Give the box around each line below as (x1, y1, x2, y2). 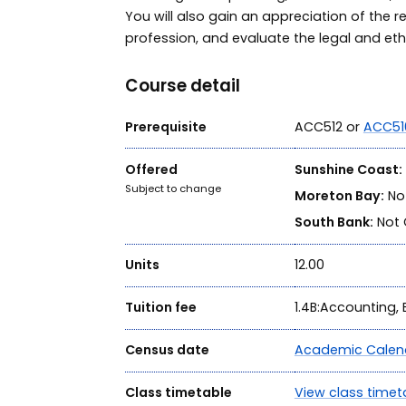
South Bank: (294, 213, 373, 232)
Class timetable (124, 383, 232, 402)
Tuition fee (124, 298, 197, 317)
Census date (124, 341, 209, 360)
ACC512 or (294, 117, 363, 136)
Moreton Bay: (294, 186, 384, 205)
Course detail (124, 73, 240, 97)
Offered (124, 159, 178, 179)
